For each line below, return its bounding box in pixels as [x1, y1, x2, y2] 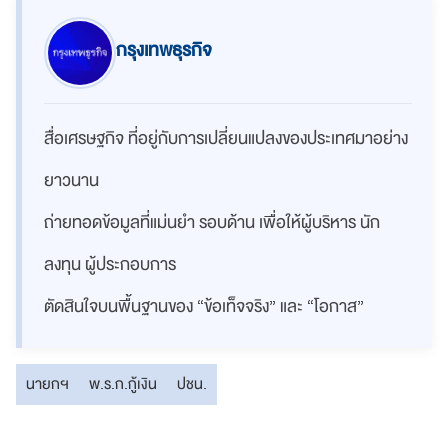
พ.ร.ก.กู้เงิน [89, 371, 157, 398]
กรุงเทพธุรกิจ [116, 35, 212, 67]
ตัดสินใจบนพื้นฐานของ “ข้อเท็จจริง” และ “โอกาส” [44, 292, 364, 322]
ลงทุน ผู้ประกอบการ [44, 250, 176, 280]
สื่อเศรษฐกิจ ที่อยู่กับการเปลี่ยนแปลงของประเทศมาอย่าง [44, 124, 408, 154]
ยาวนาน [44, 166, 99, 196]
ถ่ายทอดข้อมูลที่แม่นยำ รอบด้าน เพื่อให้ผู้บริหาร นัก [44, 208, 380, 238]
